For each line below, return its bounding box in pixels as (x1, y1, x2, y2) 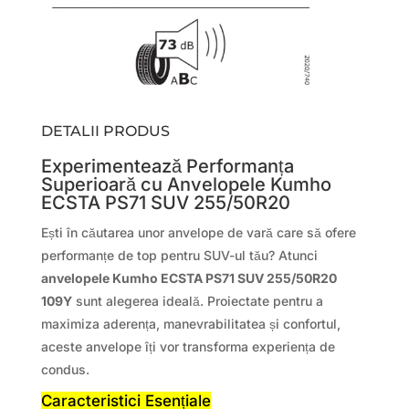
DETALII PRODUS (40, 122, 170, 141)
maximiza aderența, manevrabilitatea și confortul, (40, 316, 341, 332)
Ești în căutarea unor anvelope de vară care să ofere (40, 225, 356, 241)
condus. (40, 362, 89, 378)
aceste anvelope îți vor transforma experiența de (40, 339, 335, 355)
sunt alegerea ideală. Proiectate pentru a (71, 293, 323, 309)
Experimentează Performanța (40, 155, 294, 178)
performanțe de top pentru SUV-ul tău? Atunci (40, 247, 318, 264)
